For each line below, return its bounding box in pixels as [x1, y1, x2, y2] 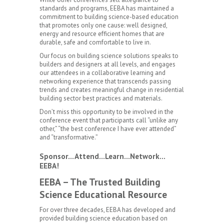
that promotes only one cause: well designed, [39, 21, 167, 29]
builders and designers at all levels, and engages [39, 60, 175, 68]
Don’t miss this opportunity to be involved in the [39, 107, 173, 116]
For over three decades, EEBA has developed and [39, 205, 175, 214]
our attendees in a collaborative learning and [39, 68, 165, 77]
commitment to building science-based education [39, 12, 178, 21]
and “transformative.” [39, 133, 98, 141]
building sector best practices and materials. [39, 94, 162, 102]
